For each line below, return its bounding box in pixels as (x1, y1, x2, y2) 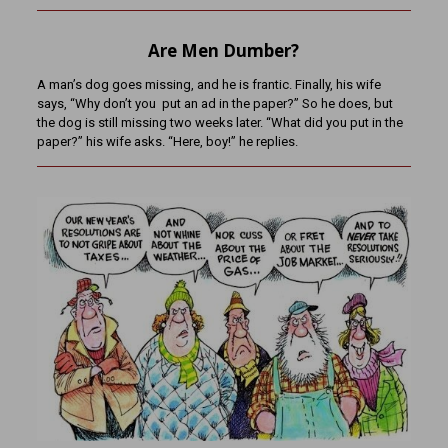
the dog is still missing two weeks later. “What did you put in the (36, 115, 403, 131)
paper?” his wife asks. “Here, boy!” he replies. (36, 134, 298, 150)
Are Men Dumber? (148, 39, 300, 63)
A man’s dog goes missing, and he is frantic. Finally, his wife (36, 77, 381, 93)
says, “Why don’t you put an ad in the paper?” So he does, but (36, 96, 393, 112)
